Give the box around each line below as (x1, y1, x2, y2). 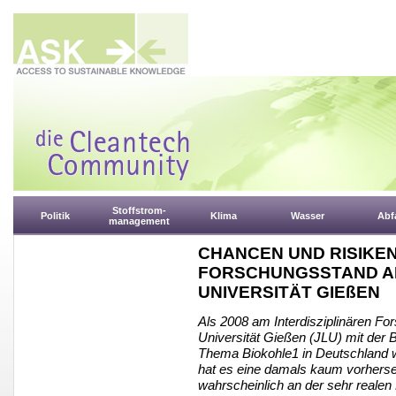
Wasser (290, 210, 324, 221)
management (109, 216, 170, 226)
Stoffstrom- (112, 205, 166, 216)
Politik (41, 210, 70, 221)
